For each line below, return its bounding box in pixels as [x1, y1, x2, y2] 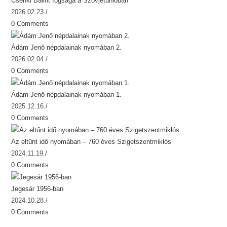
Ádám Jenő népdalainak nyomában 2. [11, 43, 122, 51]
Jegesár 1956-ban [11, 185, 64, 193]
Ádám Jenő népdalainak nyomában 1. [11, 90, 122, 98]
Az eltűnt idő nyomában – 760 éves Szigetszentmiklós [11, 138, 172, 146]
